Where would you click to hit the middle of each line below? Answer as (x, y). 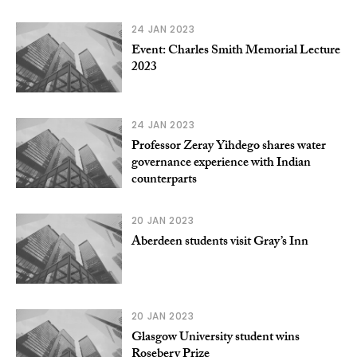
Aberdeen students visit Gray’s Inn (220, 242)
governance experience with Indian (221, 163)
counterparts (164, 180)
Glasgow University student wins (215, 338)
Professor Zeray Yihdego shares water (228, 147)
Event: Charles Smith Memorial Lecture (235, 51)
